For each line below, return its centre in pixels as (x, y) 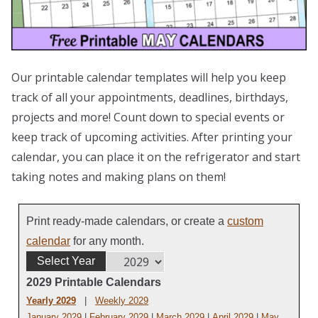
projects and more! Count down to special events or (148, 117)
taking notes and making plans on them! (119, 176)
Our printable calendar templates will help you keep (149, 77)
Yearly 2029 (51, 300)
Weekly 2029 (122, 300)
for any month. (107, 241)
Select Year (66, 261)
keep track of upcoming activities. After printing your (152, 137)
